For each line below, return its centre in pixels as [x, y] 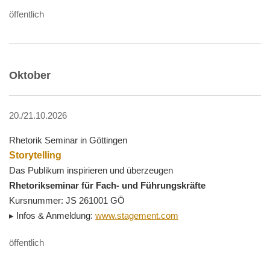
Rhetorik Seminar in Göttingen [68, 140]
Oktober [30, 76]
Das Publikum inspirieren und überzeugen [91, 171]
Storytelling [35, 155]
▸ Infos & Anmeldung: [52, 216]
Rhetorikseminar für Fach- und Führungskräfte [107, 186]
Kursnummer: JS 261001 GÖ [67, 201]
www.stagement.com [137, 216]
